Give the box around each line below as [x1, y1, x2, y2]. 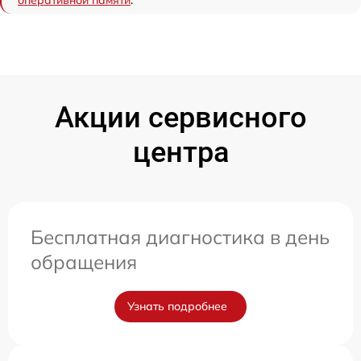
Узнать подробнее [127, 299, 227, 314]
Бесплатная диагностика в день [31, 225, 330, 250]
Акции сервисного [54, 101, 307, 135]
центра [132, 135, 229, 170]
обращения [31, 250, 137, 275]
